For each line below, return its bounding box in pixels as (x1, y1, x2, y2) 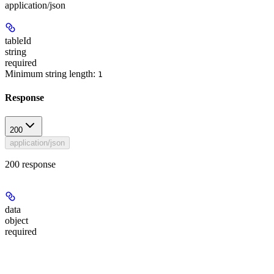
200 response (5, 159, 56, 170)
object (5, 215, 28, 226)
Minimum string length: (5, 68, 98, 79)
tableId (5, 35, 31, 46)
